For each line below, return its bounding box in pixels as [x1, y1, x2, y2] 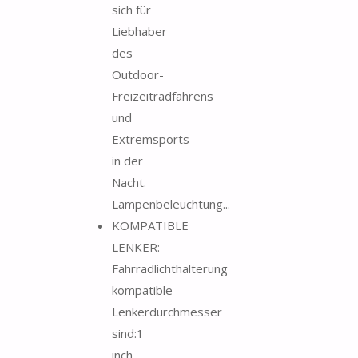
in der [112, 152, 143, 169]
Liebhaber [112, 22, 167, 39]
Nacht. [112, 173, 146, 190]
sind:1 [112, 324, 144, 341]
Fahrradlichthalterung [112, 260, 228, 276]
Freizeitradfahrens [112, 87, 213, 104]
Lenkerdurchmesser [112, 303, 222, 320]
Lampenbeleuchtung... [112, 195, 230, 212]
